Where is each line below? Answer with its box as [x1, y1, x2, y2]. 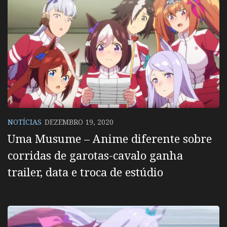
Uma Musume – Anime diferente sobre [8, 130, 212, 146]
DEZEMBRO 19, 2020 [45, 117, 113, 127]
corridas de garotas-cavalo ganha [8, 147, 183, 163]
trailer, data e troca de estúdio [8, 164, 163, 179]
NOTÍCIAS [8, 117, 42, 127]
